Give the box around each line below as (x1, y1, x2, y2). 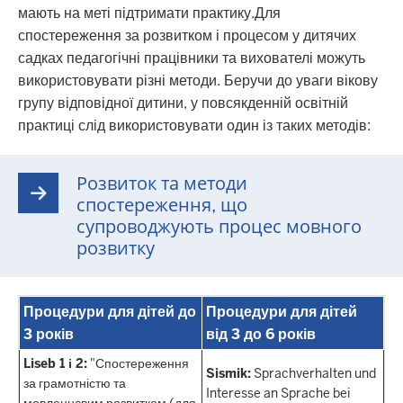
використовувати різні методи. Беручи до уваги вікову (18, 71, 378, 90)
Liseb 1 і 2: (23, 355, 87, 372)
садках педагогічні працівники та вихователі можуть (18, 49, 365, 67)
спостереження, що (76, 193, 247, 217)
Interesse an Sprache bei (206, 385, 351, 401)
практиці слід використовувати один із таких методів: (18, 116, 371, 135)
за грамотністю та (23, 375, 126, 391)
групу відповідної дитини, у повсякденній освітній (18, 94, 348, 112)
